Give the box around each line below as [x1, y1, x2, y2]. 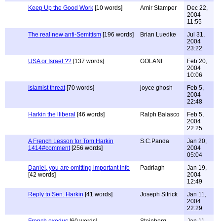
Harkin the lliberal [28, 111, 75, 118]
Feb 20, [187, 58, 207, 65]
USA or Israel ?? [28, 58, 72, 65]
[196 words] [101, 31, 134, 38]
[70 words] [65, 84, 94, 91]
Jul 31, [187, 31, 205, 38]
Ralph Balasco [140, 111, 180, 118]
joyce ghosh [140, 84, 173, 91]
